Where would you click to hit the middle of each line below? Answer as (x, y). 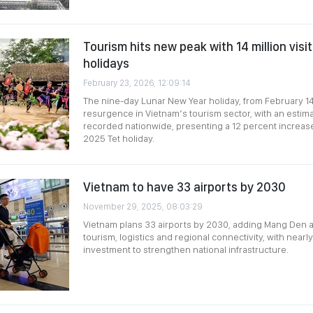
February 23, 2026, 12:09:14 (137, 83)
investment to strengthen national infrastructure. (186, 249)
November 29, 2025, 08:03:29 (143, 206)
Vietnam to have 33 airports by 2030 (184, 187)
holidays (106, 63)
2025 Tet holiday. (119, 138)
